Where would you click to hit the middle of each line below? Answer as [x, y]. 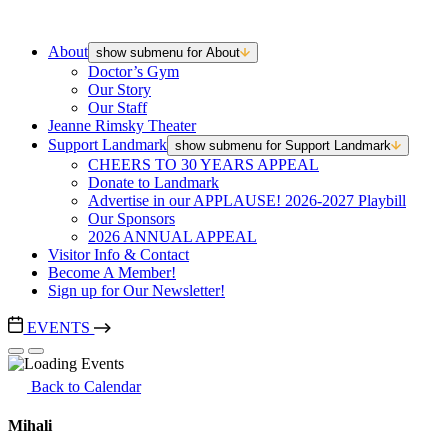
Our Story [119, 89]
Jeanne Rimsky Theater [122, 125]
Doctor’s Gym [133, 71]
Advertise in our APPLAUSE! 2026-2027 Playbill [247, 200]
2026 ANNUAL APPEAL [172, 236]
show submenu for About [168, 52]
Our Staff [117, 107]
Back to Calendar [84, 387]
